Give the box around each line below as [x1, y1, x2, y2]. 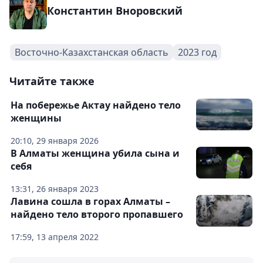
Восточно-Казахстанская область [15, 46, 168, 59]
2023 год [178, 46, 217, 59]
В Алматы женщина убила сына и [11, 147, 180, 160]
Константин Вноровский [47, 4, 183, 18]
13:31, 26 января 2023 [11, 183, 99, 194]
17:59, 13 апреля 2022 [11, 231, 99, 242]
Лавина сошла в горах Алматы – [11, 195, 170, 208]
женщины [11, 112, 62, 124]
